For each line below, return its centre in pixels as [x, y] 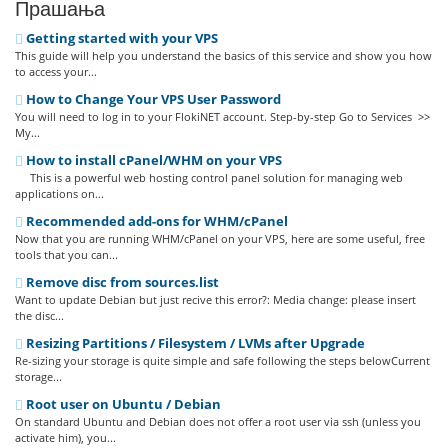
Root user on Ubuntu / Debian [122, 404]
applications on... [59, 193]
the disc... [39, 315]
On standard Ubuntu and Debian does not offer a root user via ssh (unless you [218, 421]
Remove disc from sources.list [121, 282]
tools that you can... [66, 254]
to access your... [56, 71]
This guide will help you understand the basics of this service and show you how [223, 55]
